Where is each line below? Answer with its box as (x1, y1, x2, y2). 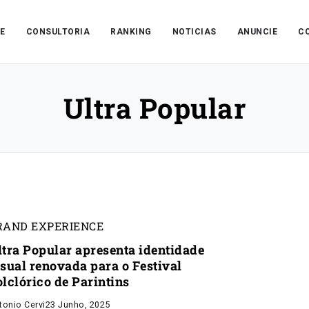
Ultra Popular (63, 90, 246, 126)
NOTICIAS (172, 27, 217, 37)
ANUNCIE (237, 27, 278, 37)
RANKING (110, 27, 152, 37)
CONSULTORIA (26, 27, 90, 37)
